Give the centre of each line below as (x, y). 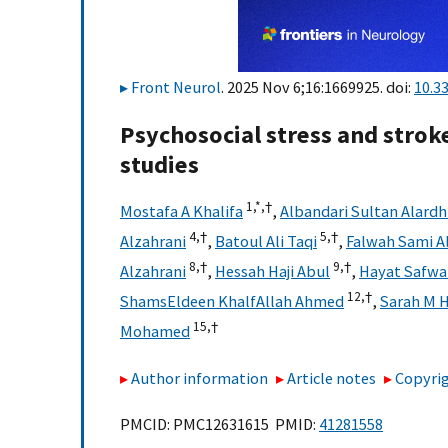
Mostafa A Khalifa (181, 211)
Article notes (332, 377)
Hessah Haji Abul (272, 271)
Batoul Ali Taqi (266, 241)
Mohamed (155, 331)
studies (159, 165)
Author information (199, 377)
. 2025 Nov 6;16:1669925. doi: (317, 87)
